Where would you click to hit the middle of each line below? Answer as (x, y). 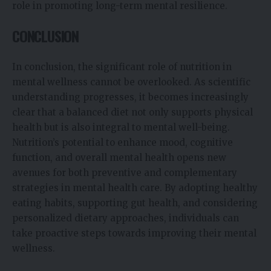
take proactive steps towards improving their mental (134, 233)
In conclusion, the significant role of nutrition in (122, 67)
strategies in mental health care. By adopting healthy (135, 188)
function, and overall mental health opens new (119, 157)
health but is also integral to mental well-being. (121, 127)
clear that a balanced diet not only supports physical (132, 112)
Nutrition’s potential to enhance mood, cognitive (122, 142)
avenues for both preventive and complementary (125, 172)
